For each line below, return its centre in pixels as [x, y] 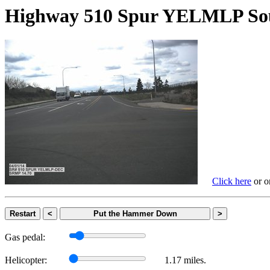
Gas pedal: [25, 237]
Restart [23, 214]
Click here [232, 181]
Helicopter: [26, 260]
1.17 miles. [185, 260]
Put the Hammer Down [135, 214]
